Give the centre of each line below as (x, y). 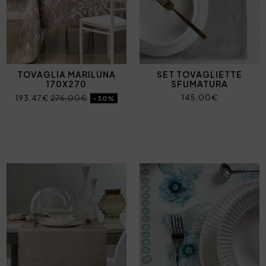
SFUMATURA (199, 84)
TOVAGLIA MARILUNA (66, 75)
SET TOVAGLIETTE (199, 75)
